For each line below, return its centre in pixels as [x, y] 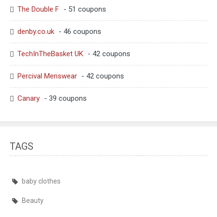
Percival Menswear [47, 76]
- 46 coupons [79, 32]
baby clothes [41, 181]
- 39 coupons [64, 99]
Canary [29, 99]
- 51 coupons [84, 9]
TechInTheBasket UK [50, 54]
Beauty [33, 201]
